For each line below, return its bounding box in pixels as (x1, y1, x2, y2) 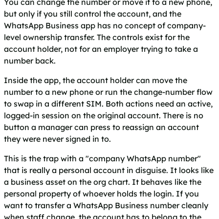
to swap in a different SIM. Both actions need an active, (4, 99, 213, 109)
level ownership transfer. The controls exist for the (4, 32, 190, 43)
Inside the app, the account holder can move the (4, 75, 187, 86)
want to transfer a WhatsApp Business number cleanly (4, 200, 208, 211)
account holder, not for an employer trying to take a (4, 44, 198, 54)
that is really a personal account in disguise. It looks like (4, 165, 214, 175)
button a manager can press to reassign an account (4, 122, 199, 132)
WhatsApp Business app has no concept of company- (4, 21, 206, 31)
